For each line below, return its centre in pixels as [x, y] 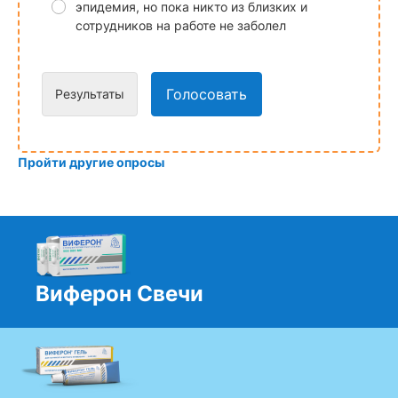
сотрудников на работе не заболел [180, 26]
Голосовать [207, 95]
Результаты [90, 94]
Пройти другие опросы [91, 163]
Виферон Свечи [119, 294]
